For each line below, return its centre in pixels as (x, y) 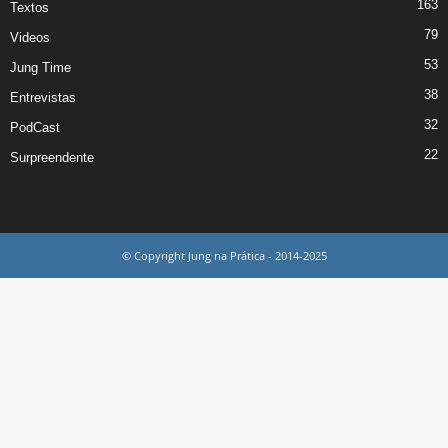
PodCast (35, 127)
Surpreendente (52, 157)
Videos (30, 37)
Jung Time (40, 67)
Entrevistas (43, 97)
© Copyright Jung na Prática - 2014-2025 (224, 255)
